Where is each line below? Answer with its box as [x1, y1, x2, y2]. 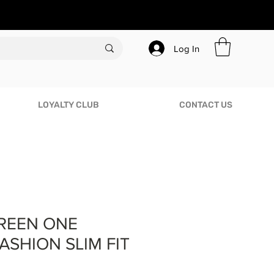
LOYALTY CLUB [38, 99, 99, 110]
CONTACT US [179, 99, 232, 110]
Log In [173, 43, 199, 54]
